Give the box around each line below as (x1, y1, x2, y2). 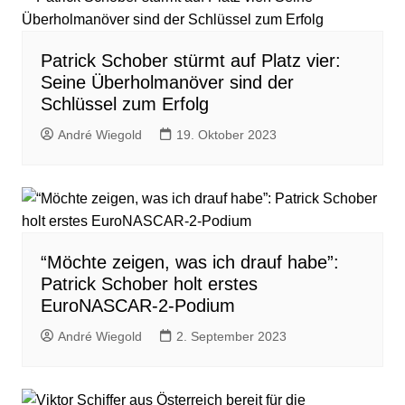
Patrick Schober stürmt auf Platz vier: (40, 51, 341, 71)
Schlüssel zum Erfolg (40, 94, 209, 115)
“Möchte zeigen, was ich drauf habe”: (40, 252, 339, 273)
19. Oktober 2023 (175, 127, 277, 143)
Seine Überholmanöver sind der (40, 72, 294, 93)
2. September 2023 (175, 329, 287, 344)
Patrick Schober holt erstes (40, 274, 258, 295)
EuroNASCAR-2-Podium (40, 296, 235, 316)
